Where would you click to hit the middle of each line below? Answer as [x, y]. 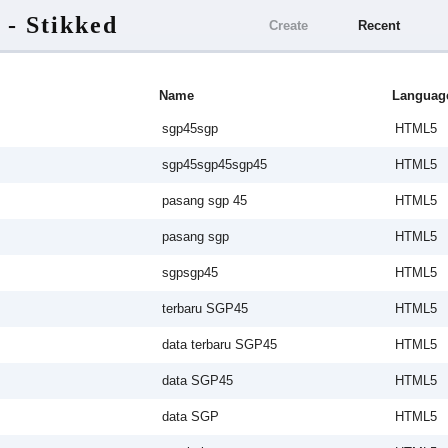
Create [288, 25]
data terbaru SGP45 [219, 344]
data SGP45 [197, 380]
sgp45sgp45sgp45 [214, 164]
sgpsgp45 [190, 272]
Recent [379, 25]
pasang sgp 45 [204, 200]
